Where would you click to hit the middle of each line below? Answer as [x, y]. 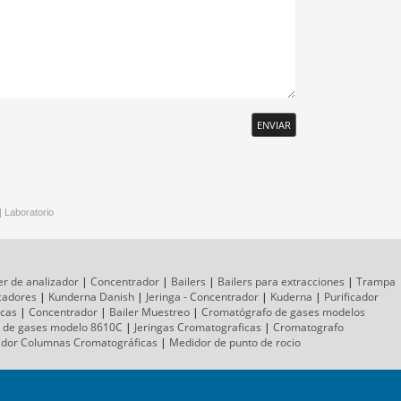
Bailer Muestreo [149, 312]
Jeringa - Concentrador [202, 297]
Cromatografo [308, 328]
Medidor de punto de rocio [235, 343]
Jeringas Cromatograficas [197, 328]
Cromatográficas [115, 343]
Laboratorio [29, 213]
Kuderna [291, 297]
